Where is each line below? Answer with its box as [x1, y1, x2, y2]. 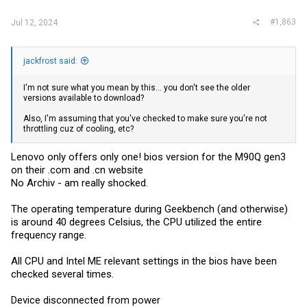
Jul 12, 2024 [11, 17, 58, 27]
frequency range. [11, 229, 86, 241]
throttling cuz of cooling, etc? [23, 123, 134, 134]
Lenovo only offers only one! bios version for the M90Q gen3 [11, 151, 286, 163]
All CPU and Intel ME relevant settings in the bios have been [11, 255, 277, 267]
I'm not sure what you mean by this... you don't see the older [23, 82, 250, 93]
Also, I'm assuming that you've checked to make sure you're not [23, 113, 267, 123]
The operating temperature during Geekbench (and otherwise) [11, 203, 288, 215]
